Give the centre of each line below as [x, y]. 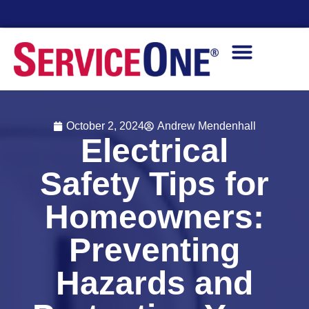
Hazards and [154, 283]
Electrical [154, 151]
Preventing [154, 250]
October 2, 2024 [105, 126]
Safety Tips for [154, 184]
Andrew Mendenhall [207, 126]
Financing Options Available [80, 36]
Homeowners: [154, 217]
